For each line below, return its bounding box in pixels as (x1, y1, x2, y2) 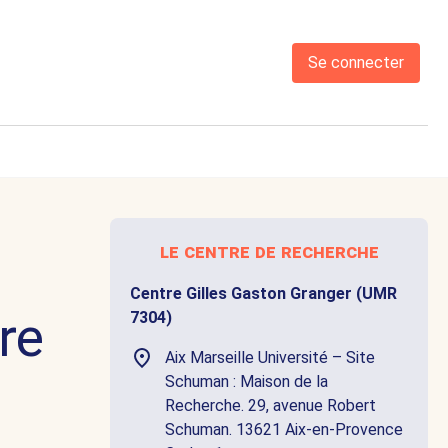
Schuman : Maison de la (165, 372, 328, 392)
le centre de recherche (159, 240, 379, 264)
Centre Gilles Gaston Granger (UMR (130, 284, 397, 304)
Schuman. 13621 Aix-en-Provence (165, 420, 403, 440)
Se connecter (308, 53, 404, 73)
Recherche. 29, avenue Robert (165, 396, 376, 416)
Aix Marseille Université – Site (165, 348, 375, 368)
